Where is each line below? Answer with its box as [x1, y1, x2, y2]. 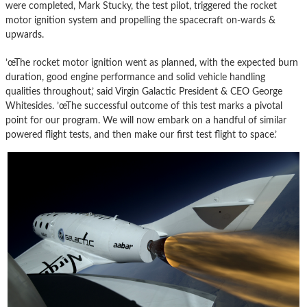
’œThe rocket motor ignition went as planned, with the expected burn [5, 58, 298, 69]
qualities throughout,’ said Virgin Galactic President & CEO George [5, 86, 282, 97]
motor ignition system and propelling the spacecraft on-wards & [5, 15, 275, 26]
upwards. [5, 29, 44, 40]
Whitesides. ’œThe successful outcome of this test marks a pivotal [5, 101, 282, 112]
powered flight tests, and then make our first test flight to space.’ [5, 130, 277, 140]
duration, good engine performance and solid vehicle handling [5, 72, 265, 83]
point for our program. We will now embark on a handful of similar [5, 115, 286, 126]
